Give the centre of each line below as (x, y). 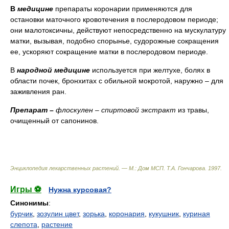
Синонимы (29, 203)
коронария (127, 214)
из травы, (193, 110)
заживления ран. (38, 91)
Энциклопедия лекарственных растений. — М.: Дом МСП (87, 168)
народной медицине (54, 70)
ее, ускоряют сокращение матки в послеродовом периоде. (109, 52)
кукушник (164, 214)
